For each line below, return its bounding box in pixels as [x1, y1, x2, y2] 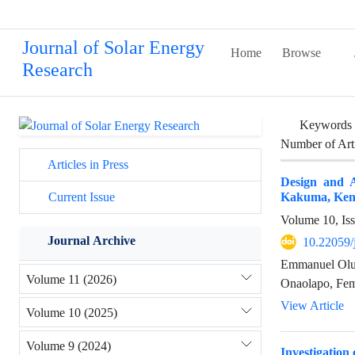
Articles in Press [45, 157, 128, 173]
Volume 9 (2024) [26, 338, 111, 353]
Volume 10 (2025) [26, 304, 117, 320]
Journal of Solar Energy [22, 37, 204, 59]
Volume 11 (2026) [26, 271, 116, 287]
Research [22, 59, 93, 81]
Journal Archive [48, 233, 136, 249]
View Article [281, 298, 344, 314]
